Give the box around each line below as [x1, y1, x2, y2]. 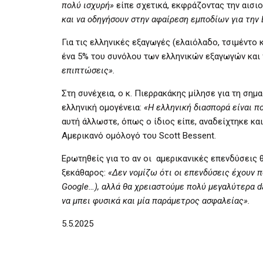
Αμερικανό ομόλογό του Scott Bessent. [62, 130, 216, 141]
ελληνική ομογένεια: [62, 102, 144, 113]
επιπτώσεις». [62, 65, 115, 76]
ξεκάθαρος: [62, 167, 108, 178]
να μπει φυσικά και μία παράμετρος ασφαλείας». [62, 195, 250, 206]
